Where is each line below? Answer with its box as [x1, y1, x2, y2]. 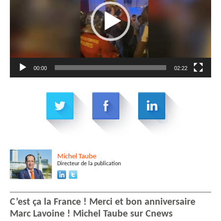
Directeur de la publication [57, 161, 121, 167]
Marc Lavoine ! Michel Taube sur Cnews [10, 209, 173, 220]
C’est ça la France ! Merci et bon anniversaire [10, 197, 195, 208]
